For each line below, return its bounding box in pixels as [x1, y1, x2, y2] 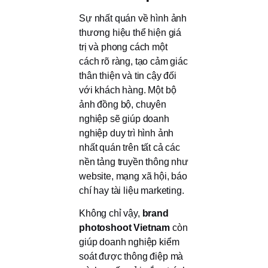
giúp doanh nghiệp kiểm [79, 237, 179, 248]
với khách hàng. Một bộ [79, 84, 176, 95]
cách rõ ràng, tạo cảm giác [79, 56, 188, 66]
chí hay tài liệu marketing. [79, 185, 184, 196]
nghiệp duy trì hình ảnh [79, 127, 174, 138]
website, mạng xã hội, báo [79, 170, 187, 181]
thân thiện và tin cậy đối [79, 70, 176, 81]
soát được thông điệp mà [79, 251, 184, 262]
